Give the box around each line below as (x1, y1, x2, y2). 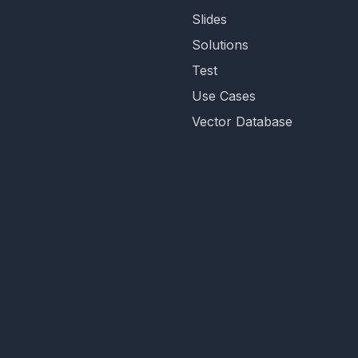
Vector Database (192, 113, 292, 129)
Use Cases (192, 88, 256, 104)
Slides (192, 11, 227, 27)
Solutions (192, 37, 249, 53)
